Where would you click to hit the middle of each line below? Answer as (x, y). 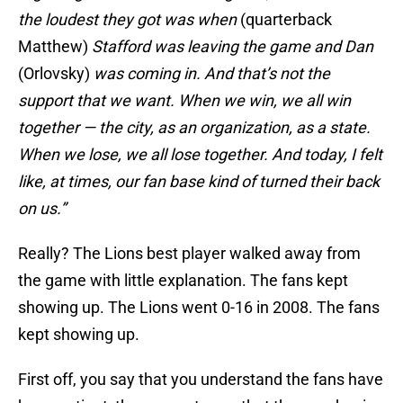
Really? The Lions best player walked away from (189, 254)
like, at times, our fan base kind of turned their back (199, 182)
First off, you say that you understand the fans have (201, 380)
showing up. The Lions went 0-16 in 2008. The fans (199, 308)
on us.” (42, 209)
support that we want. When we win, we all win (184, 101)
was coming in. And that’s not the (212, 74)
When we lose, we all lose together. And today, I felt (200, 155)
